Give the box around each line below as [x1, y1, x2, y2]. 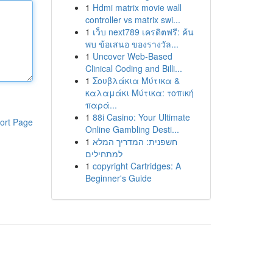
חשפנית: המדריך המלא [92, 135, 177, 147]
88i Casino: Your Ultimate [92, 111, 190, 123]
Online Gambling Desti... [85, 123, 179, 135]
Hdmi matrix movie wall [92, 1, 182, 13]
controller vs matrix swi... [85, 13, 180, 26]
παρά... [85, 99, 117, 111]
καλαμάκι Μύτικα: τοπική [85, 87, 194, 99]
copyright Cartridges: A [92, 160, 181, 172]
